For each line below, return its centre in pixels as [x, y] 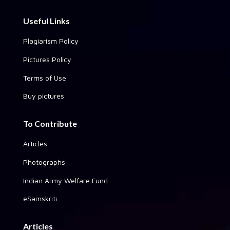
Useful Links [46, 21]
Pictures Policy [47, 59]
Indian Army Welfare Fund [65, 180]
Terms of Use [45, 78]
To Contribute [50, 123]
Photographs [44, 162]
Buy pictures [44, 95]
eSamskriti [40, 198]
